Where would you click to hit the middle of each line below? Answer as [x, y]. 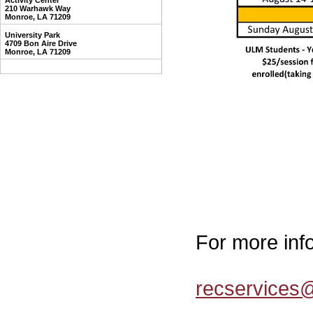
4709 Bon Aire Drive [41, 43]
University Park [32, 35]
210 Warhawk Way [38, 8]
